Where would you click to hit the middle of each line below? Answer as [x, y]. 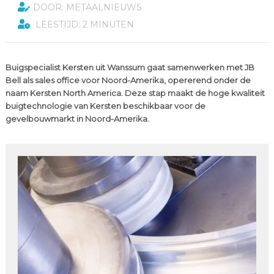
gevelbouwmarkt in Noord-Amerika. [77, 119]
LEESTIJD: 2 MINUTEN [83, 24]
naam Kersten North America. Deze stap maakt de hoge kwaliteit [135, 93]
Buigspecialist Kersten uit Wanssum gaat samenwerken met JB [130, 67]
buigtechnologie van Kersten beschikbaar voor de [105, 106]
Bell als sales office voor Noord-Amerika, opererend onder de [128, 80]
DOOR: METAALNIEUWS [87, 7]
